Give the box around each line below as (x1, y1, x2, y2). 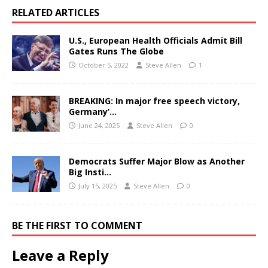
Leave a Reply (12, 245, 109, 265)
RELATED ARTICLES (12, 5, 99, 19)
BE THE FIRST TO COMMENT (12, 218, 142, 232)
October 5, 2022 (78, 60, 129, 69)
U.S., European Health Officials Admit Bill (69, 34, 242, 46)
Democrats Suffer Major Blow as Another (69, 155, 245, 167)
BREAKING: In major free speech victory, (69, 95, 240, 106)
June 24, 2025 (78, 120, 120, 130)
